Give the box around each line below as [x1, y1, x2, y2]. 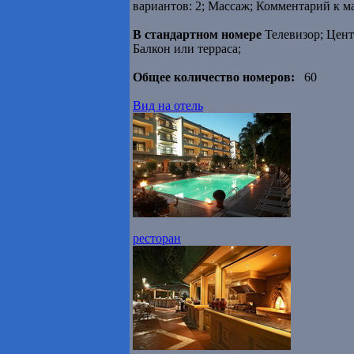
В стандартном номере [133, 28, 262, 42]
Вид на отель [133, 99, 203, 113]
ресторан [133, 232, 181, 246]
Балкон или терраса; [133, 42, 241, 56]
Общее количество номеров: [133, 70, 295, 85]
